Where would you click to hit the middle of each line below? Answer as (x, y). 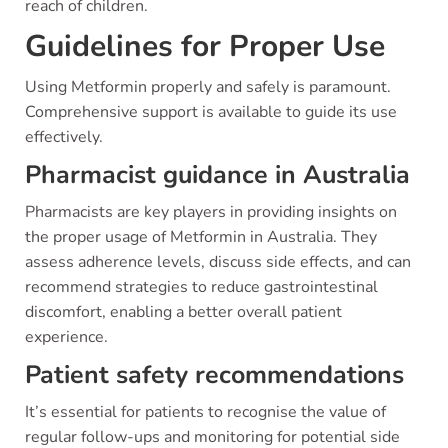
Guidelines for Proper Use (205, 46)
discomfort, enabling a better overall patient (183, 312)
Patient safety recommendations (214, 375)
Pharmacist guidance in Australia (217, 175)
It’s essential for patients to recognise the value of (205, 412)
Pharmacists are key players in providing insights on (211, 212)
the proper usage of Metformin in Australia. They (201, 237)
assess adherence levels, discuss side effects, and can (218, 262)
